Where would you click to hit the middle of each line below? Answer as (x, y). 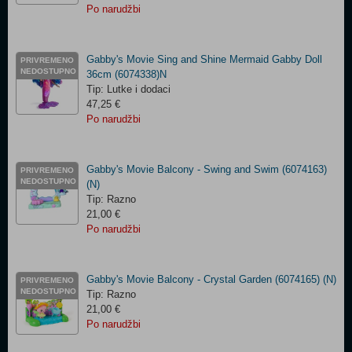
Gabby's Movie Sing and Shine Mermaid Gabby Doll (204, 59)
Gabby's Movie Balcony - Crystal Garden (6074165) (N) (211, 279)
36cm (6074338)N (126, 74)
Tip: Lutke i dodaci (128, 89)
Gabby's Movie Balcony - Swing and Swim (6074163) (207, 169)
